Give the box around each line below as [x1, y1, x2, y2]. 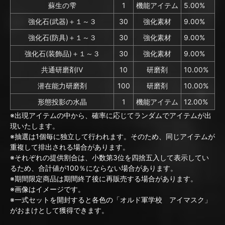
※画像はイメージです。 [10, 185, 85, 194]
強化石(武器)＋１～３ [28, 17, 96, 26]
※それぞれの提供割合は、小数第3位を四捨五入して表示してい [10, 153, 209, 162]
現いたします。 [10, 122, 59, 131]
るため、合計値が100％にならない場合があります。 [10, 164, 177, 173]
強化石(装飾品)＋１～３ [24, 49, 100, 58]
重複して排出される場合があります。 [10, 143, 130, 152]
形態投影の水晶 [37, 97, 87, 106]
